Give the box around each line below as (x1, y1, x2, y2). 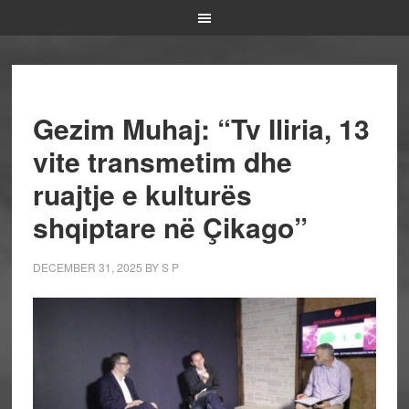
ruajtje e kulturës (32, 174, 252, 214)
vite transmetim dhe (32, 142, 292, 181)
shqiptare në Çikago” (32, 207, 308, 246)
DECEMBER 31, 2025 (32, 259, 142, 275)
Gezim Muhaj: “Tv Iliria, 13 (32, 109, 370, 148)
